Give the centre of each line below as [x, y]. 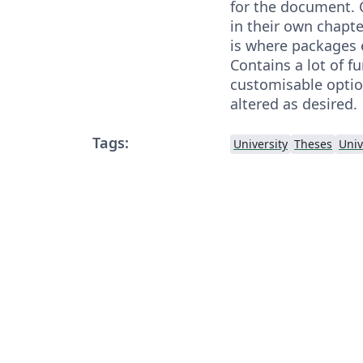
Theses [313, 143]
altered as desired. [294, 103]
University [261, 143]
